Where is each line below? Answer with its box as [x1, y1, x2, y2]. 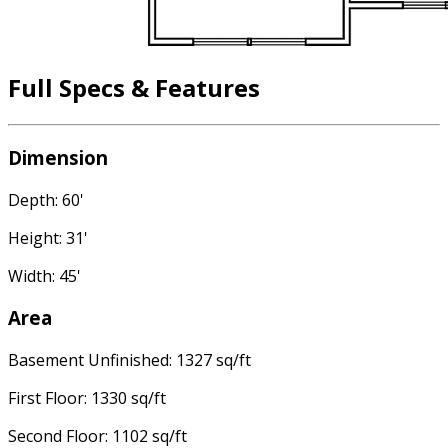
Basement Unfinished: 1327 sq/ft [8, 349, 251, 372]
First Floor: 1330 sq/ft [8, 387, 166, 410]
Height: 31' [8, 226, 88, 249]
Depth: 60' [8, 188, 84, 211]
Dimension [8, 144, 108, 170]
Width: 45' [8, 264, 81, 287]
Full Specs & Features [8, 71, 260, 105]
